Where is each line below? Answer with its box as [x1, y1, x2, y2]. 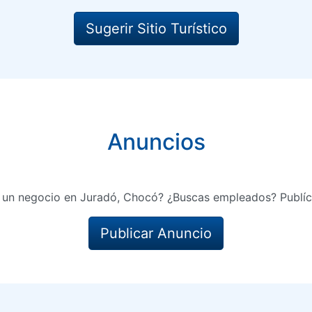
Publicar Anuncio [100, 225, 212, 242]
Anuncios [107, 128, 205, 155]
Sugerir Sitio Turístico [85, 20, 227, 37]
